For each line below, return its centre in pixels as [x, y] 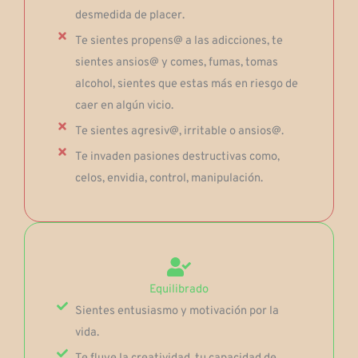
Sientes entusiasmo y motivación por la [177, 312]
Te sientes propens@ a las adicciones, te [179, 42]
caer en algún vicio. [124, 106]
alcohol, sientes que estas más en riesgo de [186, 85]
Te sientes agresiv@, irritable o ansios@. [179, 132]
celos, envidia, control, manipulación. [169, 179]
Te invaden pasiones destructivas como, [177, 157]
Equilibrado [179, 290]
